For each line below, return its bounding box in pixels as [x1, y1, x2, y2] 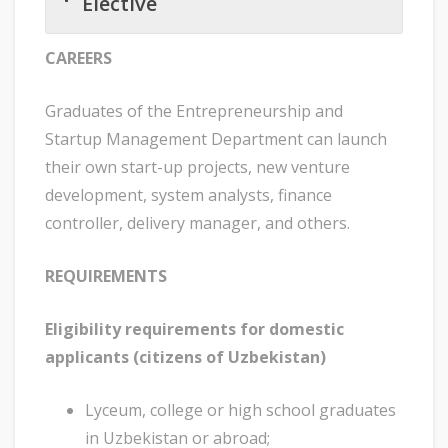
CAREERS [45, 47, 112, 70]
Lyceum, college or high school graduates [85, 399, 396, 422]
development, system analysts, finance [45, 184, 332, 207]
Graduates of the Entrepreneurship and [45, 100, 343, 123]
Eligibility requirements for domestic [45, 318, 344, 341]
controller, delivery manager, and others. [45, 212, 350, 235]
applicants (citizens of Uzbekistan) [45, 346, 326, 369]
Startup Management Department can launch [45, 128, 387, 151]
